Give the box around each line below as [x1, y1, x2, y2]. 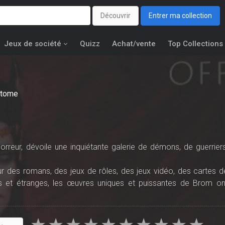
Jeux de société [4, 39, 61, 48]
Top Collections [168, 39, 223, 48]
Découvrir [100, 12, 131, 20]
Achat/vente [112, 39, 156, 48]
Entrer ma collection [149, 12, 212, 20]
